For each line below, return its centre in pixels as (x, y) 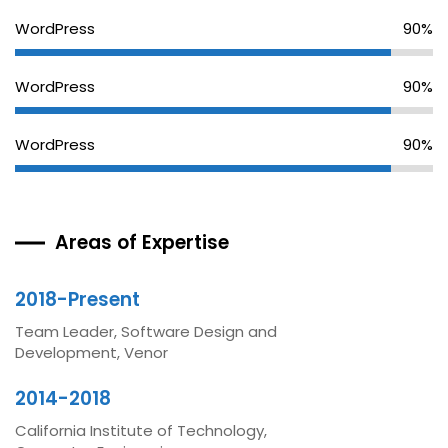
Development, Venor (91, 352)
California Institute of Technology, (141, 430)
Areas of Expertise (142, 242)
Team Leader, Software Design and (146, 331)
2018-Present (77, 299)
